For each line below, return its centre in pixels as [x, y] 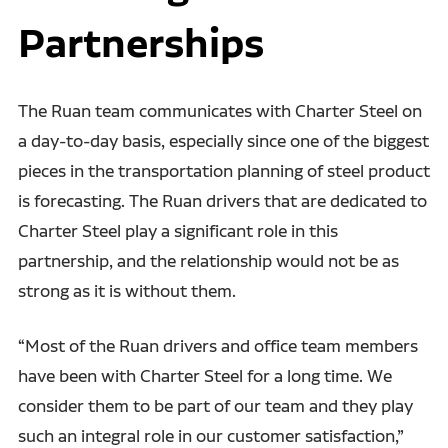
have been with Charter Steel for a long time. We [204, 375]
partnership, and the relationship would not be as [208, 260]
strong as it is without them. [128, 290]
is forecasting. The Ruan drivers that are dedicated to [222, 200]
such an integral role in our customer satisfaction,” [210, 435]
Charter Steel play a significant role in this [177, 230]
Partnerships [145, 43]
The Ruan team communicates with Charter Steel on [219, 110]
